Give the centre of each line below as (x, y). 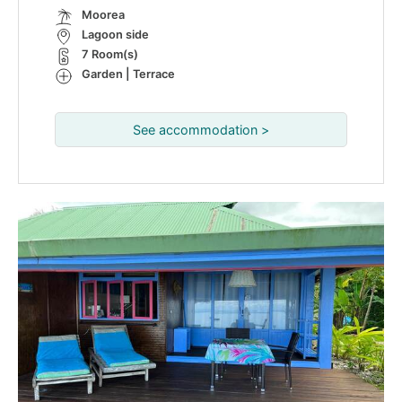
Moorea (103, 15)
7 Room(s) (110, 55)
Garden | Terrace (128, 74)
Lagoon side (115, 35)
